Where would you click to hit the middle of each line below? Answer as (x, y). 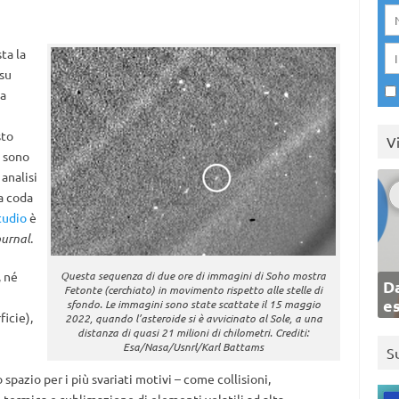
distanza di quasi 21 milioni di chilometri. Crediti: (194, 332)
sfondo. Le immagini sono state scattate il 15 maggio (193, 304)
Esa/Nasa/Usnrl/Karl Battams (194, 346)
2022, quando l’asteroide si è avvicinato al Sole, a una (193, 318)
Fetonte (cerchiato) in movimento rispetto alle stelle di (194, 289)
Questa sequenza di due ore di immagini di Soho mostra (194, 275)
